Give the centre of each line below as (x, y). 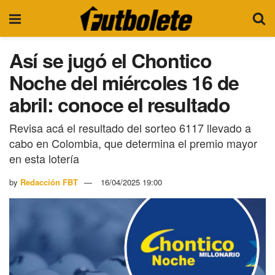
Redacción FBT (49, 182)
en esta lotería (44, 158)
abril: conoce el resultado (120, 104)
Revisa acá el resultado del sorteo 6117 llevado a (130, 127)
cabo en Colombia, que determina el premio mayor (133, 143)
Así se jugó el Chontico (110, 60)
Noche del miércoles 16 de (124, 82)
